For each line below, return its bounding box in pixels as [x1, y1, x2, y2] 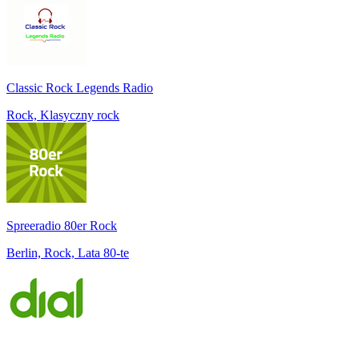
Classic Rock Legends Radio [6, 80, 153, 95]
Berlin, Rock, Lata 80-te [6, 245, 129, 260]
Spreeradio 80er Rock [6, 218, 117, 232]
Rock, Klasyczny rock [6, 107, 119, 122]
